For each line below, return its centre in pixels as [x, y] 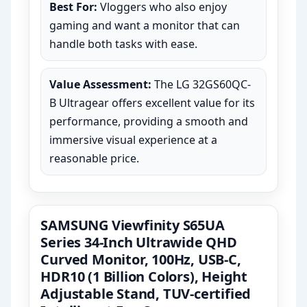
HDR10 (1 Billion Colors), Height [144, 277]
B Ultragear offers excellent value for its [152, 103]
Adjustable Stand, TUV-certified [146, 294]
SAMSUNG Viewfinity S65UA [133, 225]
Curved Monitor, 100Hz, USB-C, [141, 260]
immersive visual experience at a [134, 140]
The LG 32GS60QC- [201, 85]
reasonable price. [95, 159]
